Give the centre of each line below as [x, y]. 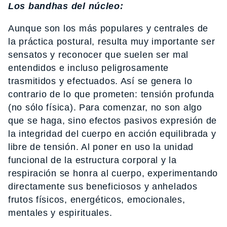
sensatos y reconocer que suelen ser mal [99, 55]
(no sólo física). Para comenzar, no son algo [105, 108]
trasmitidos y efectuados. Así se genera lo [100, 81]
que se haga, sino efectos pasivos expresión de [113, 121]
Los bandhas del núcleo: [66, 6]
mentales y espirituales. [60, 213]
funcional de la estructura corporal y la [92, 160]
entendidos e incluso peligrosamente [89, 68]
